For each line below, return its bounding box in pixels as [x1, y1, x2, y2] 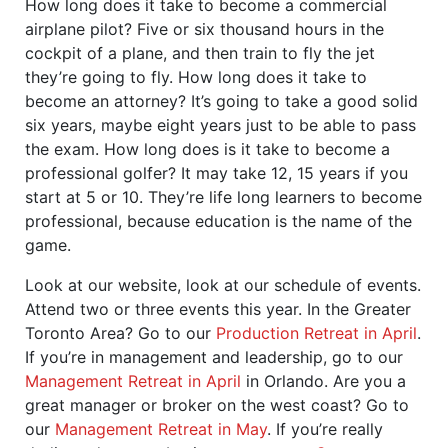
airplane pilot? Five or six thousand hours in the [25, 18, 384, 39]
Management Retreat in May [55, 418, 267, 439]
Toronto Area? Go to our [25, 322, 216, 343]
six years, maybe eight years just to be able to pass [25, 114, 416, 135]
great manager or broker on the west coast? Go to [25, 394, 409, 415]
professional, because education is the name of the [25, 210, 412, 231]
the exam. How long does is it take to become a [25, 138, 390, 159]
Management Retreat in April [25, 370, 241, 391]
